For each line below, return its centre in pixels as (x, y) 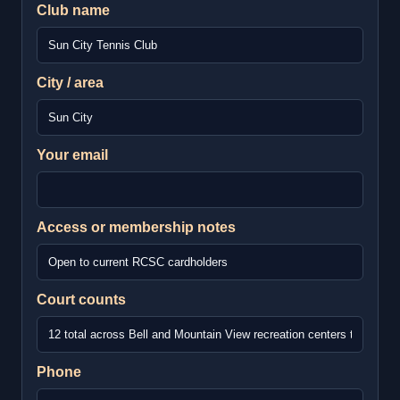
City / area (70, 83)
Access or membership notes (136, 228)
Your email (72, 155)
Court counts (81, 300)
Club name (73, 11)
